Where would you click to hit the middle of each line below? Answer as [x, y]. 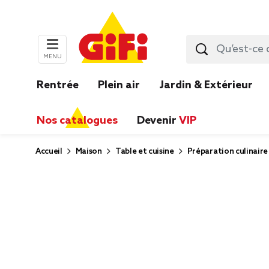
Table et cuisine [144, 152]
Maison [89, 152]
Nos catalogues [77, 121]
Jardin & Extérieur [206, 85]
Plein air [119, 85]
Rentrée [58, 85]
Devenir [158, 121]
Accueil [49, 152]
